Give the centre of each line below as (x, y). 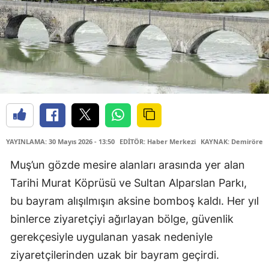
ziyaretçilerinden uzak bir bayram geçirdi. (115, 255)
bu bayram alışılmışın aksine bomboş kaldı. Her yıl (134, 201)
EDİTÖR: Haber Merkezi (158, 141)
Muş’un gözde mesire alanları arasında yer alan (128, 165)
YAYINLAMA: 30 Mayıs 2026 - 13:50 (60, 141)
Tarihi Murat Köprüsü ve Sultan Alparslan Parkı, (128, 183)
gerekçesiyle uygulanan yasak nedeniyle (111, 237)
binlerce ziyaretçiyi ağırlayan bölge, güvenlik (122, 219)
